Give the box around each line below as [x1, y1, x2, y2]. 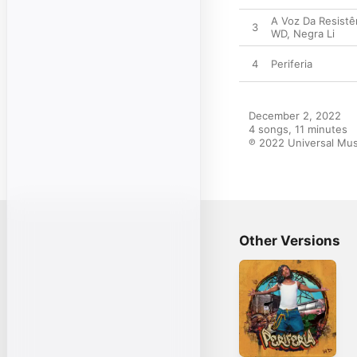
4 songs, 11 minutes [249, 123, 347, 135]
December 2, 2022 [249, 109, 341, 122]
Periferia [271, 57, 312, 70]
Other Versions [239, 233, 340, 249]
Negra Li [293, 27, 335, 40]
